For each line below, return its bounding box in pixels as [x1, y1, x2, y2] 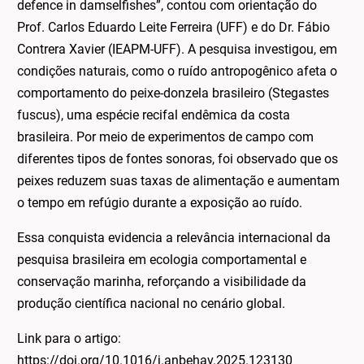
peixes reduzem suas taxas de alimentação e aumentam [17, 172, 340, 188]
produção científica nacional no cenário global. [17, 295, 286, 311]
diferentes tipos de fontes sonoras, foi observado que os [17, 150, 339, 167]
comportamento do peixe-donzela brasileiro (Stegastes [17, 84, 330, 101]
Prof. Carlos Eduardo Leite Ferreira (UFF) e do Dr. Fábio [17, 19, 331, 35]
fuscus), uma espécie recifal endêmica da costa [17, 106, 291, 123]
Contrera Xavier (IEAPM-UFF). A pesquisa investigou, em [17, 41, 338, 57]
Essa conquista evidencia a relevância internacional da [17, 229, 331, 245]
